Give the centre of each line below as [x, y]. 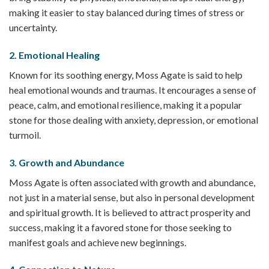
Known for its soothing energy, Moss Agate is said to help [126, 74]
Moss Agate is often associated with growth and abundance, [132, 182]
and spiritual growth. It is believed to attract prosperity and [130, 212]
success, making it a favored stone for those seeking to [120, 227]
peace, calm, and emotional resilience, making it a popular [125, 104]
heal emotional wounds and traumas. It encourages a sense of [133, 89]
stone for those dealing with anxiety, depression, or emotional [134, 119]
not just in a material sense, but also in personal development [132, 197]
